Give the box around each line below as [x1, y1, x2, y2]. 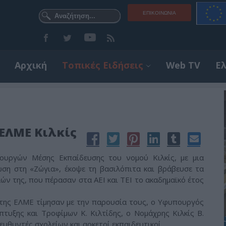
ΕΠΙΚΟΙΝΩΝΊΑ [143, 10, 176, 16]
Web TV [166, 59, 200, 71]
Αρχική [15, 59, 47, 71]
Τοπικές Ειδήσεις [62, 59, 143, 71]
